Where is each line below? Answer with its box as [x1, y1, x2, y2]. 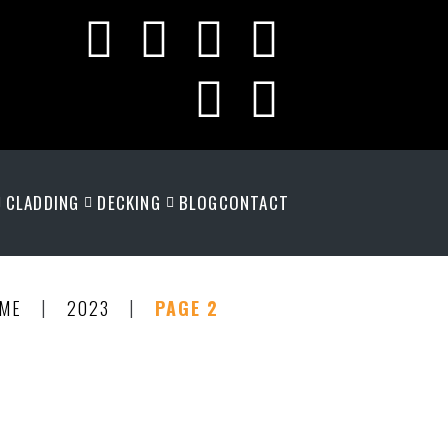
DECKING [97, 190, 161, 215]
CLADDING [5, 190, 80, 215]
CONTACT [218, 190, 289, 215]
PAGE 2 [155, 295, 219, 321]
